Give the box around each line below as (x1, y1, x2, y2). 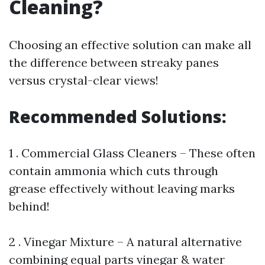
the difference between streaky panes (9, 55, 219, 70)
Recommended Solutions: (9, 105, 227, 128)
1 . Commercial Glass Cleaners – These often (9, 146, 256, 161)
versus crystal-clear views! (9, 73, 159, 88)
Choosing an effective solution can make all (9, 37, 251, 53)
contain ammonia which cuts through (9, 163, 218, 179)
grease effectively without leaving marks (9, 181, 235, 196)
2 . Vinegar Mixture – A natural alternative (9, 234, 242, 250)
